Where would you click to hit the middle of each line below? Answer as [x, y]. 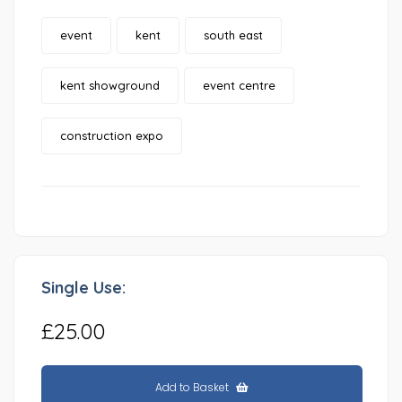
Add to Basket [194, 388]
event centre [239, 86]
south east [233, 35]
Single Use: [83, 288]
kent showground [110, 86]
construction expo [112, 136]
